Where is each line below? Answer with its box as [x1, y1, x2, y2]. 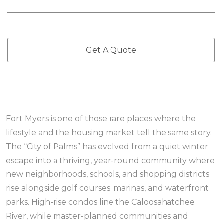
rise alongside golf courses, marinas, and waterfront [6, 183, 209, 193]
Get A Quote [86, 45, 136, 55]
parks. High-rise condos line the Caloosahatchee [6, 197, 195, 207]
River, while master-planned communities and [6, 211, 188, 221]
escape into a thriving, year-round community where [6, 156, 215, 165]
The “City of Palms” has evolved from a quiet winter [6, 142, 208, 151]
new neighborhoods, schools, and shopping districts [6, 169, 209, 179]
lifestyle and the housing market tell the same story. [6, 128, 212, 137]
